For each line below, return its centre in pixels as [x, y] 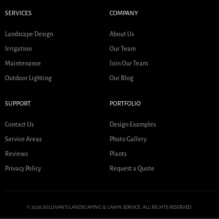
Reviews [16, 154]
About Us [122, 34]
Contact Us [19, 124]
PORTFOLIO [125, 103]
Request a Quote [132, 168]
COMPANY [124, 13]
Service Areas [23, 139]
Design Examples [133, 124]
